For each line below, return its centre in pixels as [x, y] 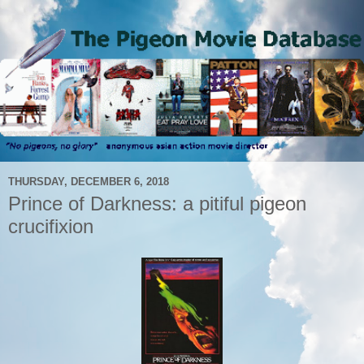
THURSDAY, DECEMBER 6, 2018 [89, 181]
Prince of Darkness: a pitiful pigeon [157, 204]
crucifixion [51, 227]
